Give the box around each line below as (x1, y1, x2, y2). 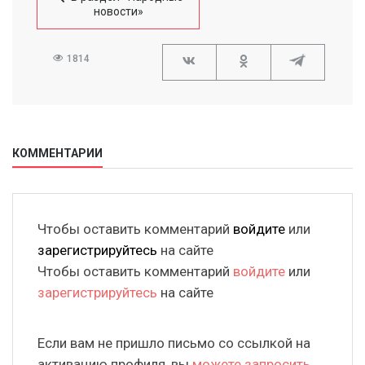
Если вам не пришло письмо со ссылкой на (37, 335, 310, 352)
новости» (93, 5, 143, 19)
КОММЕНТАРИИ (12, 147, 103, 161)
